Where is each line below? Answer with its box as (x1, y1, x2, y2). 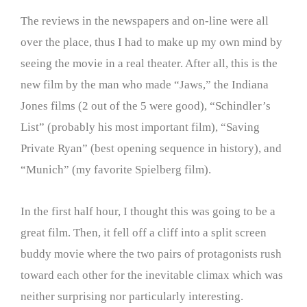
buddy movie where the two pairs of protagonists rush (21, 247, 282, 260)
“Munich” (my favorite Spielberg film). (21, 163, 211, 177)
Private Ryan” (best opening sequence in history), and (21, 142, 282, 156)
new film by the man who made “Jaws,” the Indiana (21, 78, 269, 92)
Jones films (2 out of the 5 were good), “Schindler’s (21, 99, 271, 113)
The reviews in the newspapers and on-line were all (21, 14, 269, 28)
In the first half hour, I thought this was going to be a (21, 205, 275, 218)
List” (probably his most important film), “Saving (21, 121, 260, 134)
